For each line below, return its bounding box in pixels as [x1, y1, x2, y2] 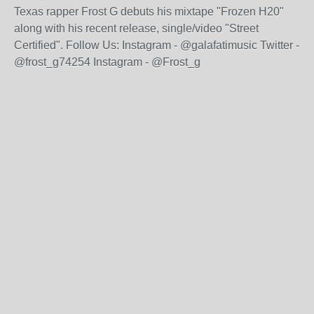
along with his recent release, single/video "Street [14, 22, 259, 34]
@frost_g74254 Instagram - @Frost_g [14, 56, 200, 68]
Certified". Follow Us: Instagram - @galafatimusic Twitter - [14, 39, 299, 51]
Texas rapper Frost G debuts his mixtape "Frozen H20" [14, 6, 284, 18]
